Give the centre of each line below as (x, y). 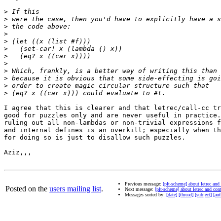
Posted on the (27, 189)
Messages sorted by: (146, 195)
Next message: (140, 189)
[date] (172, 195)
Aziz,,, (18, 152)
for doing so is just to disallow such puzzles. (95, 138)
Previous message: (144, 184)
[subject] (203, 195)
